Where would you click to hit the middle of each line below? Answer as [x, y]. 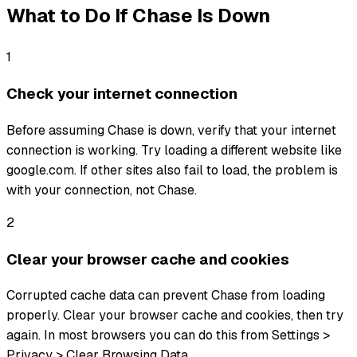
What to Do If [69, 16]
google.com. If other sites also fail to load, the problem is [172, 170]
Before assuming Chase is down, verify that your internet [171, 130]
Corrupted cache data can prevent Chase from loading [166, 296]
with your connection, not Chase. [102, 190]
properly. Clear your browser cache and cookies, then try [175, 316]
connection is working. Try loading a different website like [174, 150]
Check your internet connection [122, 94]
